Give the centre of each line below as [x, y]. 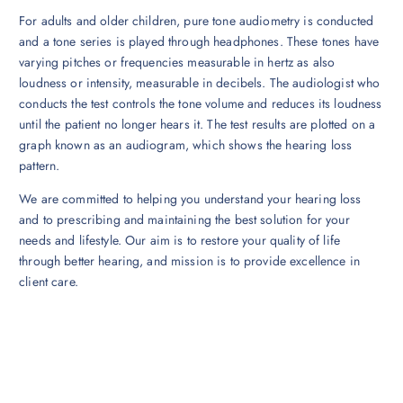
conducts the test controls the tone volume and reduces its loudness [201, 104]
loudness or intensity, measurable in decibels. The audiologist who [200, 83]
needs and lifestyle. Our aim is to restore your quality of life [179, 241]
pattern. [40, 166]
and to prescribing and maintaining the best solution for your [184, 220]
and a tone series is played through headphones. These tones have [199, 42]
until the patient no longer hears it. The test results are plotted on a [197, 125]
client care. [49, 282]
